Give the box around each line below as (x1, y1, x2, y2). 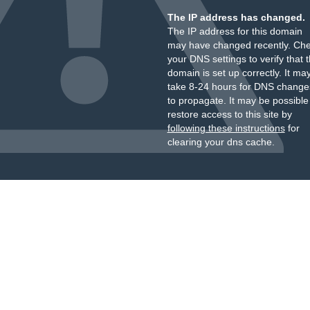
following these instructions (167, 122, 285, 134)
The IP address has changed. (167, 12, 305, 23)
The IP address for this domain (167, 26, 302, 37)
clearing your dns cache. (167, 136, 275, 147)
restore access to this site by (167, 109, 292, 120)
